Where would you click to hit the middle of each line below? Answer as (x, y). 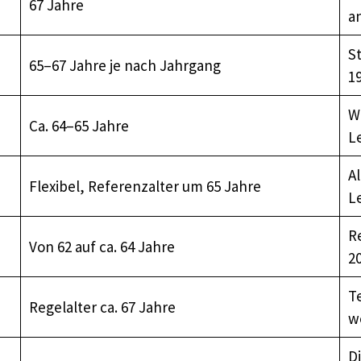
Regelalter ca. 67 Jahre (102, 307)
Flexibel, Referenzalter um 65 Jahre (145, 186)
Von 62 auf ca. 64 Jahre (102, 246)
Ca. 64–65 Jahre (79, 125)
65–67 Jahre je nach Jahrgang (124, 65)
